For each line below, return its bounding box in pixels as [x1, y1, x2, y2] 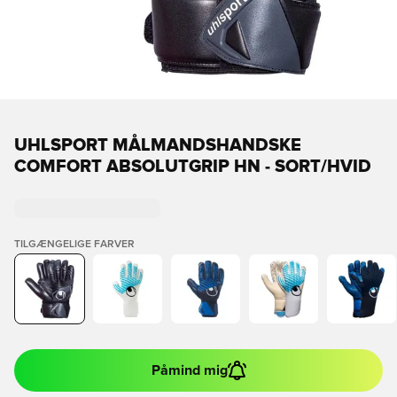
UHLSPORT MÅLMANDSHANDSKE [14, 136, 301, 154]
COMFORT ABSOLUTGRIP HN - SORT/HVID [14, 158, 371, 175]
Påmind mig [151, 363, 228, 378]
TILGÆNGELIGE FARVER [14, 239, 135, 250]
